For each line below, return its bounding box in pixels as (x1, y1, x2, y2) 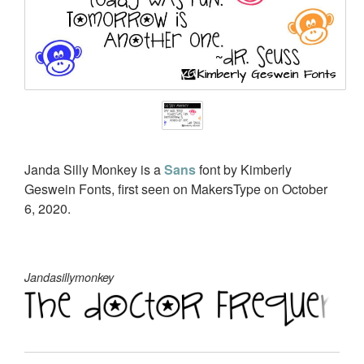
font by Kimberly (199, 159, 292, 179)
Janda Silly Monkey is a (24, 159, 164, 179)
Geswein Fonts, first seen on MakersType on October (24, 179, 327, 198)
